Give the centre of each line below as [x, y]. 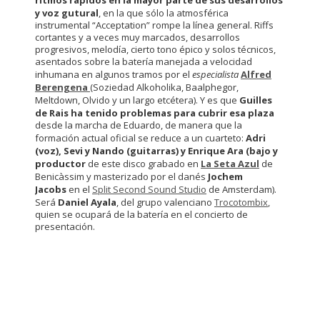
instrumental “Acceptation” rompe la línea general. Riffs [154, 25]
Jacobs [51, 190]
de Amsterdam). [241, 190]
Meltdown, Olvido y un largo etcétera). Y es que [137, 100]
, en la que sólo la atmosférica [164, 13]
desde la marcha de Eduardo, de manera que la [139, 125]
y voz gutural [67, 13]
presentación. [65, 227]
